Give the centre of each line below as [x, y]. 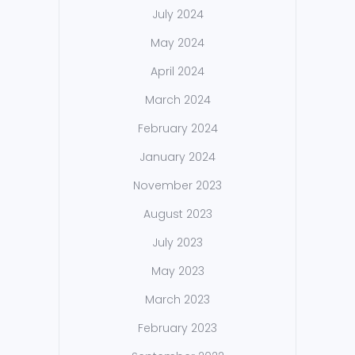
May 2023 [177, 271]
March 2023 [177, 300]
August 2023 [177, 214]
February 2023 [177, 328]
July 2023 [177, 243]
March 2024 [177, 100]
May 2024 [177, 43]
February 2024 [177, 129]
